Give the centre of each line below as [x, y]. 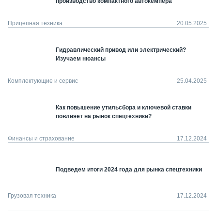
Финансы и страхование [41, 138]
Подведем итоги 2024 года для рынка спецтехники [129, 169]
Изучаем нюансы [81, 59]
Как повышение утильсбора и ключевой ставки [124, 107]
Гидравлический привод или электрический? [121, 50]
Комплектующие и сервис [43, 81]
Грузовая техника [32, 196]
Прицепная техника [35, 23]
